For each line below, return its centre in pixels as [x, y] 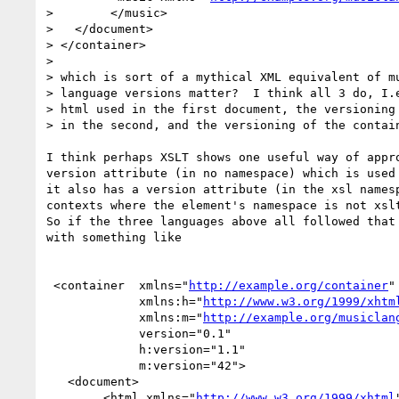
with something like [114, 237]
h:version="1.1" [93, 349]
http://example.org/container [289, 285]
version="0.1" [93, 333]
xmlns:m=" [171, 317]
